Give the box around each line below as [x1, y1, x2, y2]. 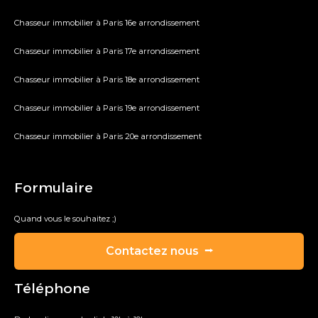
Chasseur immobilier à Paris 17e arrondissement [14, 46, 199, 57]
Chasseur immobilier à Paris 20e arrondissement [14, 131, 202, 142]
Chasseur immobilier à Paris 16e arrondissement [14, 18, 199, 28]
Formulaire [14, 179, 93, 197]
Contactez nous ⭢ [105, 244, 213, 258]
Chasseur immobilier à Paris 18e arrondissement [14, 75, 199, 85]
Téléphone [14, 280, 90, 297]
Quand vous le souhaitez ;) [14, 214, 116, 224]
